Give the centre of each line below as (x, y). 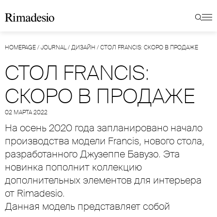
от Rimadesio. (35, 193)
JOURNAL (54, 47)
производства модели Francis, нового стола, (105, 141)
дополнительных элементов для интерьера (103, 180)
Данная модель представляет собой (87, 206)
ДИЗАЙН (83, 47)
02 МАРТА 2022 (26, 112)
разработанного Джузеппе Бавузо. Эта (92, 154)
